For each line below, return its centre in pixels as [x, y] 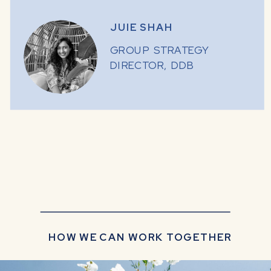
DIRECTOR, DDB [153, 66]
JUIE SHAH [142, 28]
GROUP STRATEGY [160, 51]
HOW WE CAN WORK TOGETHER [140, 237]
